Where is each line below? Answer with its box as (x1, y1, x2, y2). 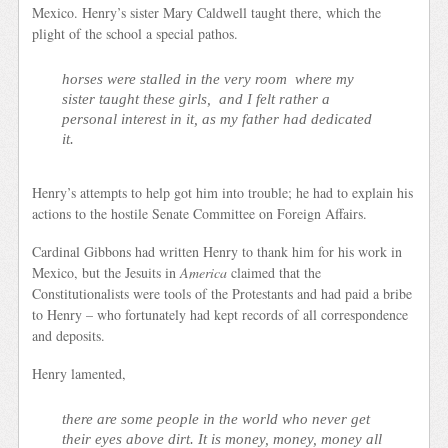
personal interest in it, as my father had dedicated (62, 109, 373, 127)
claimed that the (227, 263, 322, 283)
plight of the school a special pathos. (32, 24, 239, 44)
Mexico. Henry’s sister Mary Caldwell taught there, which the (32, 3, 382, 23)
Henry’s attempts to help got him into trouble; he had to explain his (32, 183, 414, 203)
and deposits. (32, 326, 106, 346)
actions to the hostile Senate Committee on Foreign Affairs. (32, 204, 368, 224)
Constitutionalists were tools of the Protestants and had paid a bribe (32, 284, 413, 304)
